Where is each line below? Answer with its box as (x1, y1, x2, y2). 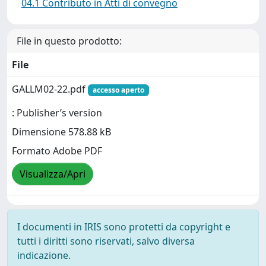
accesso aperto (92, 85, 144, 95)
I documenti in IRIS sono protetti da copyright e (17, 220, 230, 233)
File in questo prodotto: (17, 34, 122, 47)
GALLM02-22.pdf (12, 83, 88, 96)
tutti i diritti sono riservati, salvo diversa (17, 235, 195, 248)
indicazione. (17, 249, 71, 262)
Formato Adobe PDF (12, 144, 102, 158)
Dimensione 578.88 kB (12, 125, 111, 139)
